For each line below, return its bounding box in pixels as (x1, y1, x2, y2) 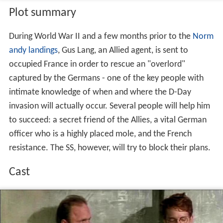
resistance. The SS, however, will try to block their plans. (8, 143, 211, 153)
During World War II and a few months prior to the (8, 32, 193, 42)
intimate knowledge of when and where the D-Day (8, 88, 191, 98)
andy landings (8, 46, 58, 56)
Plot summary (8, 6, 76, 19)
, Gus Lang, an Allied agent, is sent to (57, 46, 188, 56)
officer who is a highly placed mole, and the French (8, 129, 192, 139)
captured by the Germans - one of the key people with (8, 74, 204, 84)
